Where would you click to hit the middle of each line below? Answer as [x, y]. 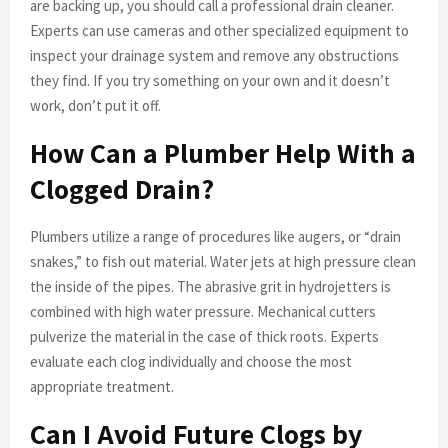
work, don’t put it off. [95, 105]
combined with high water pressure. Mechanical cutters [203, 311]
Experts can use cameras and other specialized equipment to [219, 30]
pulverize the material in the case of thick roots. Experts [204, 336]
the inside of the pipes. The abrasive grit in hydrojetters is [210, 286]
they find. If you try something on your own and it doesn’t [210, 80]
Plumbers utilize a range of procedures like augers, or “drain [215, 236]
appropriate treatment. [102, 386]
